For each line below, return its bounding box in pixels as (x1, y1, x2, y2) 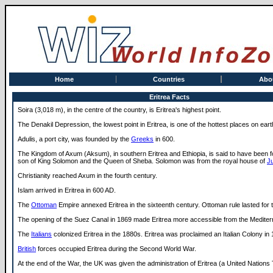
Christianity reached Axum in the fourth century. (18, 172, 157, 179)
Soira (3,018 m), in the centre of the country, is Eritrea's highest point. (18, 106, 221, 113)
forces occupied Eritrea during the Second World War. (36, 245, 196, 252)
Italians (31, 230, 52, 238)
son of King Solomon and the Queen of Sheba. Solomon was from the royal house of (18, 157, 267, 165)
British (18, 245, 36, 252)
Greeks (131, 135, 154, 143)
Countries (152, 76, 185, 83)
